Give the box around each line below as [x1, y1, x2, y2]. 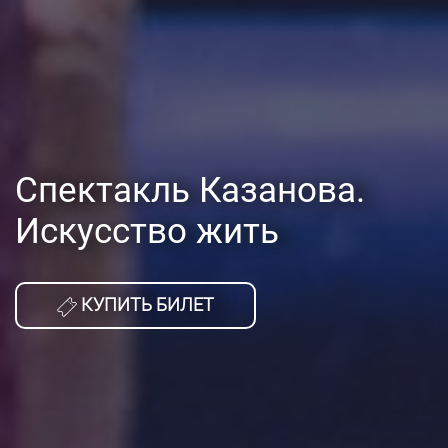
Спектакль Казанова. [15, 170, 365, 212]
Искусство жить [15, 211, 279, 253]
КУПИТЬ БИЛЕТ [77, 294, 214, 316]
